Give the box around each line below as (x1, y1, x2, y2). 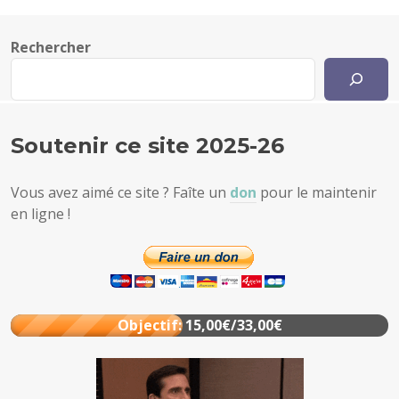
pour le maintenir (256, 183, 377, 202)
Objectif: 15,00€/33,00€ (117, 315, 282, 335)
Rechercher (11, 37, 91, 57)
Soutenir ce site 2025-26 (11, 133, 284, 159)
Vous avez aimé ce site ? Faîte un (11, 183, 230, 202)
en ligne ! (11, 204, 70, 224)
